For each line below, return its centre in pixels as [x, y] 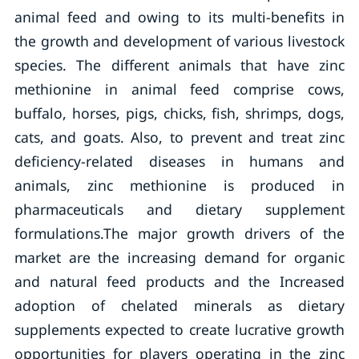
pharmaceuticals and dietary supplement [179, 209]
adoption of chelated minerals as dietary [179, 305]
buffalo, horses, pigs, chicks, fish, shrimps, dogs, [179, 113]
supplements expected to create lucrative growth [179, 329]
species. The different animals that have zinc [179, 65]
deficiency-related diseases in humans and [179, 161]
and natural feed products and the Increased [179, 281]
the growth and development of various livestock [179, 41]
